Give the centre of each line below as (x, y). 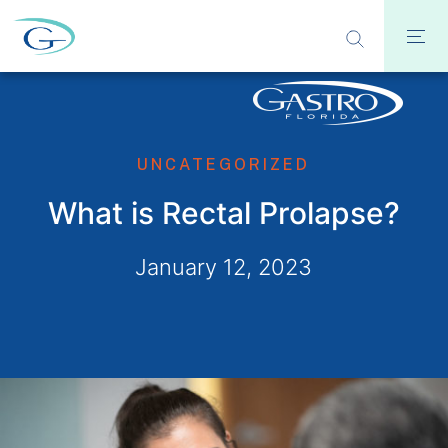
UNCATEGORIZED (224, 164)
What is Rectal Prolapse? (223, 213)
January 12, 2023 (224, 267)
